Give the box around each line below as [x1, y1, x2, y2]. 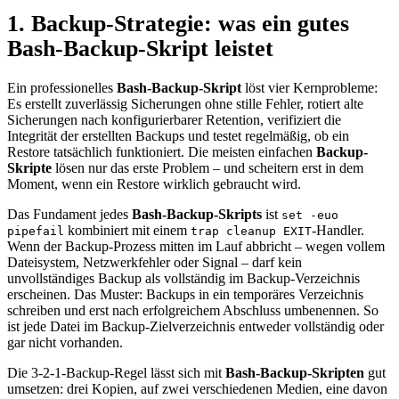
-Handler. [312, 222, 364, 238]
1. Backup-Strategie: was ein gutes [7, 11, 349, 37]
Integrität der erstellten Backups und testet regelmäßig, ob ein [7, 127, 349, 143]
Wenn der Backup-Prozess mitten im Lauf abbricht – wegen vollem [7, 238, 385, 254]
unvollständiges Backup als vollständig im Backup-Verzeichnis [7, 270, 360, 286]
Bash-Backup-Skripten [225, 364, 364, 380]
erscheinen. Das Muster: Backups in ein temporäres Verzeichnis [7, 286, 363, 302]
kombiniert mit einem [64, 222, 191, 238]
